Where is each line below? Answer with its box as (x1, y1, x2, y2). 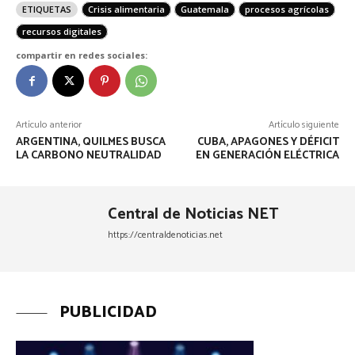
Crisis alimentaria (88, 3, 165, 16)
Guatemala (181, 3, 229, 16)
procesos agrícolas (245, 3, 329, 16)
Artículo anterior (16, 117, 82, 133)
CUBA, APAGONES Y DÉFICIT (197, 133, 339, 152)
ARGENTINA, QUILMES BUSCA (16, 133, 166, 152)
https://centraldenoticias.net (108, 227, 223, 243)
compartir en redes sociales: (16, 49, 147, 62)
